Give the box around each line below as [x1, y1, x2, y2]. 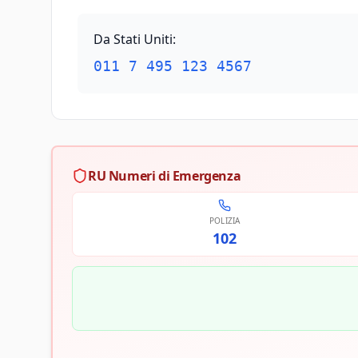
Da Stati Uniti [93, 30, 173, 48]
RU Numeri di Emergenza [88, 167, 241, 185]
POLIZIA [209, 215, 241, 226]
